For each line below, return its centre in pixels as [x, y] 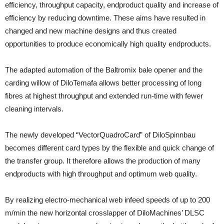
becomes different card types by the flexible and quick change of [109, 148]
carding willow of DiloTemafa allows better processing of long [103, 83]
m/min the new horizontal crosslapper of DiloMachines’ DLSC [105, 213]
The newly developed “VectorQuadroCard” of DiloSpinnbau [100, 135]
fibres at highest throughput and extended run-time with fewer [104, 96]
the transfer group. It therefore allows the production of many [103, 161]
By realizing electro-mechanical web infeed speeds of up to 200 [107, 200]
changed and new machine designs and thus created [91, 31]
